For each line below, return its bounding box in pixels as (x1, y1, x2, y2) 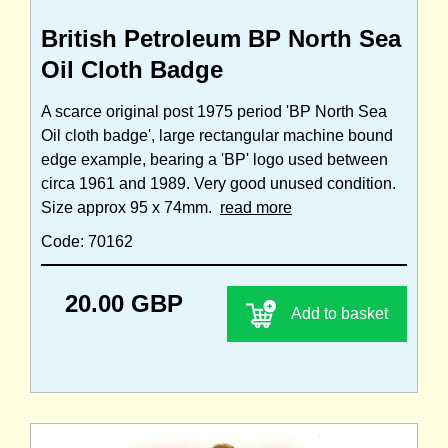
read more (220, 199, 292, 217)
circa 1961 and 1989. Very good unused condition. (41, 175, 396, 193)
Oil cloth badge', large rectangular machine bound (41, 127, 393, 145)
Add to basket (291, 305, 388, 323)
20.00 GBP (65, 290, 183, 318)
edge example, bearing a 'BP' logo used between (41, 151, 388, 169)
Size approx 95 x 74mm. (41, 199, 220, 217)
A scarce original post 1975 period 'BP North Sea (41, 103, 387, 121)
